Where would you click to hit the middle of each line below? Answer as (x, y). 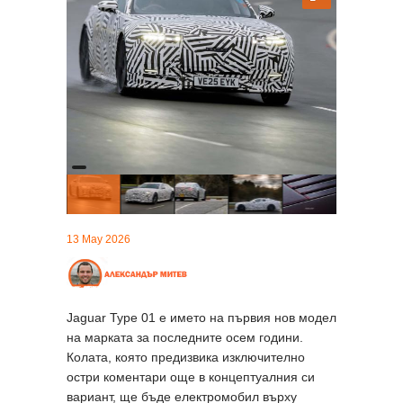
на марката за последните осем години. (185, 337)
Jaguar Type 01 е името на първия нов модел (201, 317)
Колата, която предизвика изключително (186, 357)
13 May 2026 (99, 239)
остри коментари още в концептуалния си (191, 376)
